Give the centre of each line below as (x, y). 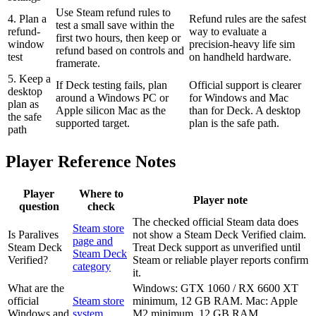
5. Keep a (29, 79)
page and (93, 241)
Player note (220, 200)
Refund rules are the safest (248, 19)
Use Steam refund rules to (113, 13)
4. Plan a (27, 19)
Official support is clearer (245, 85)
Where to (101, 194)
